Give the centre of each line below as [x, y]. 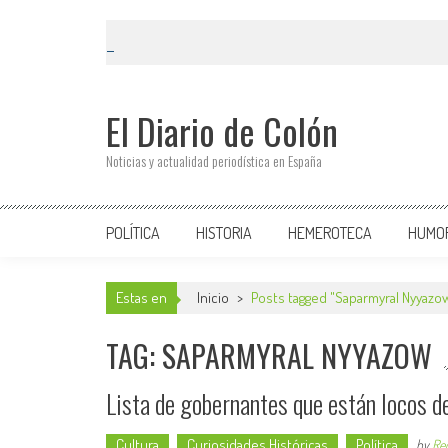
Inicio [214, 297]
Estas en [141, 297]
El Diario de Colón [222, 130]
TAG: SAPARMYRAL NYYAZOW [269, 355]
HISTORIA [224, 233]
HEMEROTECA [330, 233]
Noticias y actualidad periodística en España [214, 160]
